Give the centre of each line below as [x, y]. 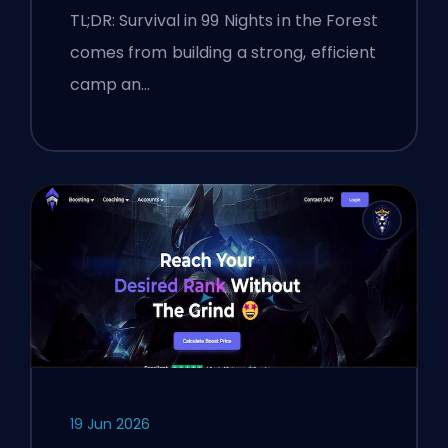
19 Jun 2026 [109, 424]
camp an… [110, 84]
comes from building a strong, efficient [223, 52]
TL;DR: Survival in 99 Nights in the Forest [223, 20]
